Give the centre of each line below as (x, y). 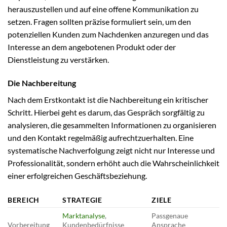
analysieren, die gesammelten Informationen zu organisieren (112, 125)
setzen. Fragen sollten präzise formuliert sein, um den (99, 22)
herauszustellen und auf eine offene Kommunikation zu (103, 9)
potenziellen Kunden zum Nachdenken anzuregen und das (108, 34)
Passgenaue (170, 216)
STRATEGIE (82, 200)
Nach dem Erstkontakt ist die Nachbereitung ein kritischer (108, 100)
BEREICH (24, 200)
